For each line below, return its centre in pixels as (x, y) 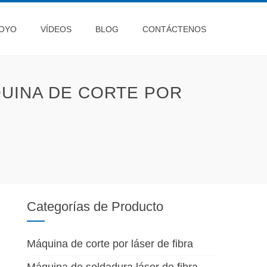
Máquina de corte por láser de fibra (110, 244)
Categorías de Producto (95, 207)
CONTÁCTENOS (174, 29)
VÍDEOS (56, 29)
